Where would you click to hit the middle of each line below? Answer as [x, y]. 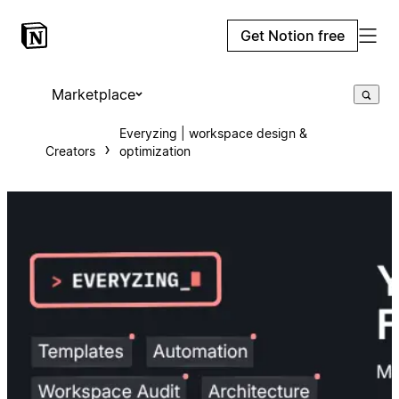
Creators [70, 151]
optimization [155, 151]
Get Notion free [293, 36]
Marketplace [93, 94]
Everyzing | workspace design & [213, 133]
